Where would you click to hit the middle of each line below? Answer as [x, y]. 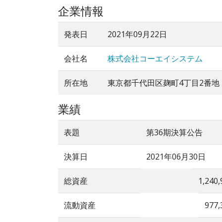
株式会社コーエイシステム [155, 59]
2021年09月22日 [137, 34]
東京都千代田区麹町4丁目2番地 [164, 83]
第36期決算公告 [174, 133]
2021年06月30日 [176, 157]
